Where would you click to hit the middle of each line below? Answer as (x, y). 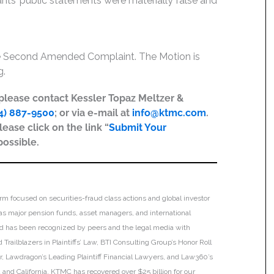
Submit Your (138, 128)
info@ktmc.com (169, 113)
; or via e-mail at (93, 113)
